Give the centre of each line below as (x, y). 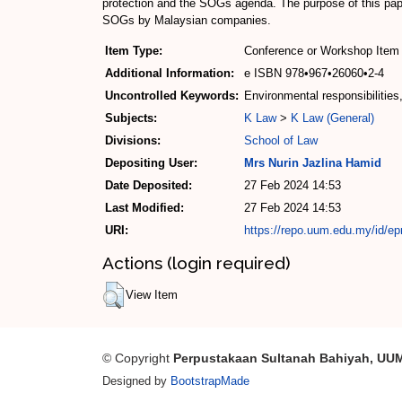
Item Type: (134, 51)
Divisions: (133, 141)
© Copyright (138, 358)
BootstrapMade (210, 381)
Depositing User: (151, 163)
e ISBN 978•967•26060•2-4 (314, 74)
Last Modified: (144, 208)
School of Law (281, 141)
